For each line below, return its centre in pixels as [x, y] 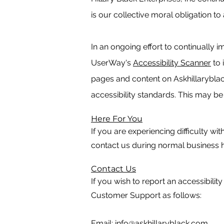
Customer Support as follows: [146, 195]
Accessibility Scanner [172, 63]
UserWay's [112, 63]
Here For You [117, 119]
